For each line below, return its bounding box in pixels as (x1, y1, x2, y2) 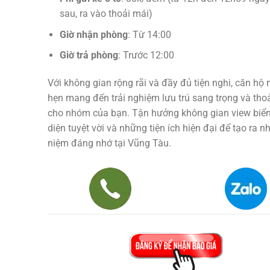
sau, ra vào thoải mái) (60, 7, 153, 19)
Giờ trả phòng (60, 49, 119, 61)
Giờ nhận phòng (60, 28, 128, 40)
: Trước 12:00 (118, 49, 175, 61)
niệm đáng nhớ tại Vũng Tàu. (47, 137, 171, 149)
